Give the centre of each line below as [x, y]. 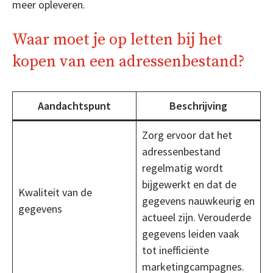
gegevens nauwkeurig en [198, 200]
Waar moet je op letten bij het [117, 40]
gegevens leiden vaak [191, 233]
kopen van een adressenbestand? [129, 62]
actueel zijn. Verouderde [197, 217]
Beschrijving [198, 105]
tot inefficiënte [175, 250]
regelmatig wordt [183, 168]
